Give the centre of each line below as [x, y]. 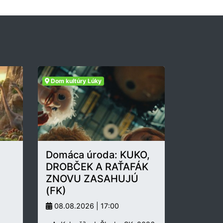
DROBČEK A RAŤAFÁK [97, 167]
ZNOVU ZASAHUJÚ [92, 179]
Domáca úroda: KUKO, [98, 155]
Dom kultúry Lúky [75, 81]
